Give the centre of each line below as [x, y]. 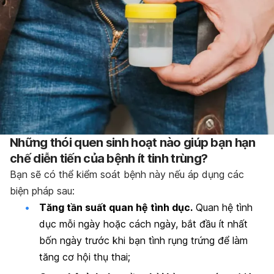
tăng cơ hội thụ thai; [85, 257]
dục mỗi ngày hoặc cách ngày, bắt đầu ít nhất [143, 224]
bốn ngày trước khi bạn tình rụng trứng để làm [143, 240]
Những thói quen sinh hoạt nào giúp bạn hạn [133, 142]
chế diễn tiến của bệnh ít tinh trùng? [109, 158]
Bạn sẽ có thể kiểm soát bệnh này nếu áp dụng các [127, 174]
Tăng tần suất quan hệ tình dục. [116, 207]
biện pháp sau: [42, 191]
